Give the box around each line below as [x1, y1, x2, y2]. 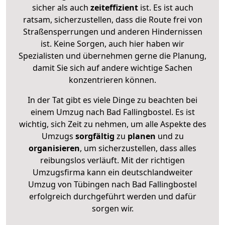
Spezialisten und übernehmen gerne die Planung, [19, 50, 206, 61]
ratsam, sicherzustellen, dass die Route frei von [23, 14, 202, 25]
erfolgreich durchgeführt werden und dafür [29, 190, 196, 202]
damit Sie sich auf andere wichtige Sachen [33, 62, 192, 73]
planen [127, 130, 156, 142]
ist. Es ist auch [138, 2, 193, 13]
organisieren [29, 142, 80, 154]
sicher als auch [32, 2, 90, 13]
